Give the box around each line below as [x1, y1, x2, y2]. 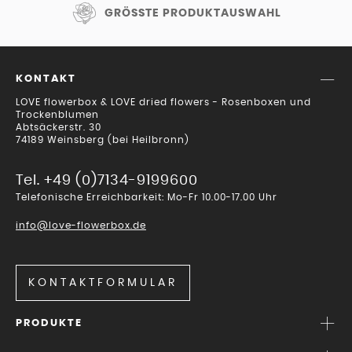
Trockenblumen [16, 110, 99, 120]
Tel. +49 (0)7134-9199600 [16, 174, 198, 189]
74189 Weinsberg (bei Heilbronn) [16, 135, 189, 145]
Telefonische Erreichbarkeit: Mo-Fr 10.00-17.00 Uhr [16, 192, 277, 203]
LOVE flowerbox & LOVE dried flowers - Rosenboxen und [16, 97, 311, 108]
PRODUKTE [16, 318, 82, 329]
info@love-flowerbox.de [16, 221, 146, 231]
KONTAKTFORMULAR [28, 277, 178, 289]
